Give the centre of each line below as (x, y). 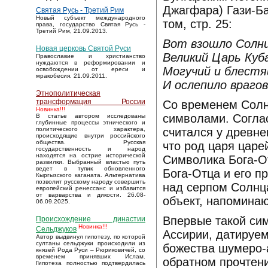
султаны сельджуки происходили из (91, 243)
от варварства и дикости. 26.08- (91, 195)
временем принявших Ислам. (91, 257)
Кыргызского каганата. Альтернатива (91, 175)
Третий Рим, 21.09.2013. (72, 31)
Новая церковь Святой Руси (83, 49)
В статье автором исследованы (91, 116)
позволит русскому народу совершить (91, 182)
